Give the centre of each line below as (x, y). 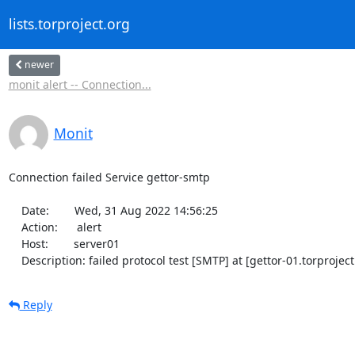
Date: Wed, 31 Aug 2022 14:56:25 (15, 210)
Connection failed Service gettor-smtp (109, 177)
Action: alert (15, 227)
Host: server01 (15, 243)
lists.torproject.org (69, 24)
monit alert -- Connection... (80, 84)
